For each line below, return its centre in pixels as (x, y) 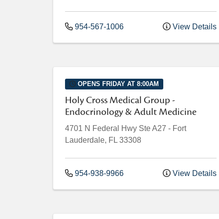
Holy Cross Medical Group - (120, 100)
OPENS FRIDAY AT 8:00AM (117, 84)
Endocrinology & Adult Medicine (131, 112)
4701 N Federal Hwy (101, 129)
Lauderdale (85, 140)
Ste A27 (153, 129)
